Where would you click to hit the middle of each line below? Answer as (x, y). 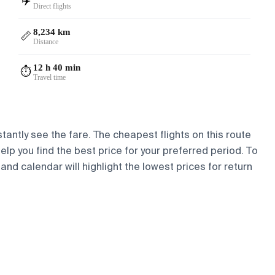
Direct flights (52, 6)
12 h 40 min (57, 67)
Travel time (50, 77)
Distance (46, 41)
